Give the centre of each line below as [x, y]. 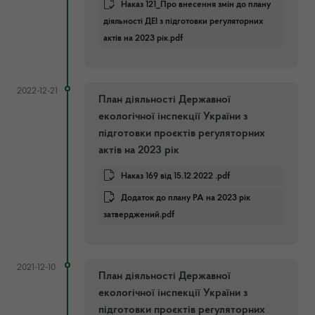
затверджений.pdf [139, 214]
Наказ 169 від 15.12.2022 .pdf [175, 176]
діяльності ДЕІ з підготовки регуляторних [184, 21]
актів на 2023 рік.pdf [143, 38]
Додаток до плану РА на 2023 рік [186, 198]
